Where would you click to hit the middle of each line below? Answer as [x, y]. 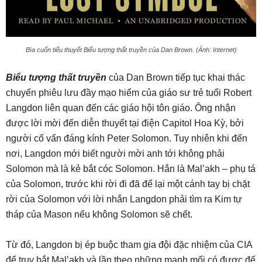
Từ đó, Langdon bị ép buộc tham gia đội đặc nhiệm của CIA [129, 244]
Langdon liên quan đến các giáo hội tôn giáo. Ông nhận [121, 108]
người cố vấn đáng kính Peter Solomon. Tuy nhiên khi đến [127, 138]
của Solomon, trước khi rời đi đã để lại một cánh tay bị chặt [128, 184]
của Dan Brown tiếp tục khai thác [176, 77]
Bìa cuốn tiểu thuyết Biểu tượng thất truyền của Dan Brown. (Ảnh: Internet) [131, 49]
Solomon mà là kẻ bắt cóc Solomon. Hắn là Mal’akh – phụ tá [131, 168]
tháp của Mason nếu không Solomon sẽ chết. [99, 214]
